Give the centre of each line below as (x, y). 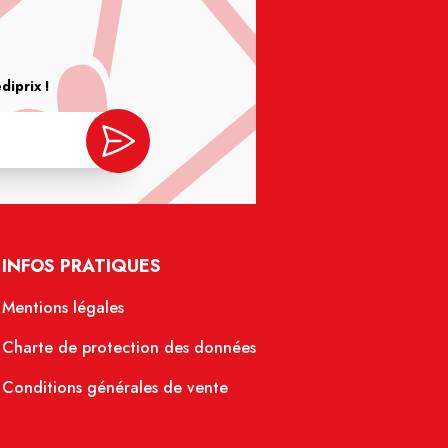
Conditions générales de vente (115, 388)
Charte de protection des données (129, 348)
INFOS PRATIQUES (81, 266)
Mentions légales (63, 308)
